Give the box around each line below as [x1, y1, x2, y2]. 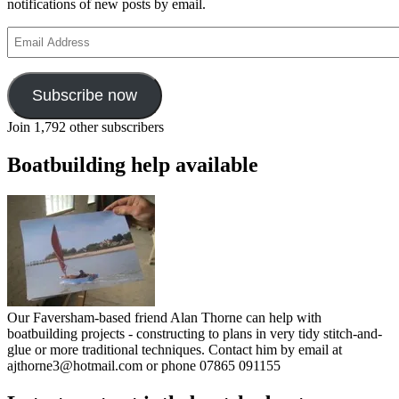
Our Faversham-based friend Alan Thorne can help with [7, 310, 322, 325]
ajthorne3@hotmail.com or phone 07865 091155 [7, 358, 281, 373]
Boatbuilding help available [7, 153, 258, 177]
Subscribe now [31, 86, 137, 105]
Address [6, 41, 53, 57]
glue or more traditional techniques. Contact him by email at [7, 342, 342, 357]
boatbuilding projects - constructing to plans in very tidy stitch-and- [7, 326, 382, 341]
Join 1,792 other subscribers [7, 119, 164, 135]
